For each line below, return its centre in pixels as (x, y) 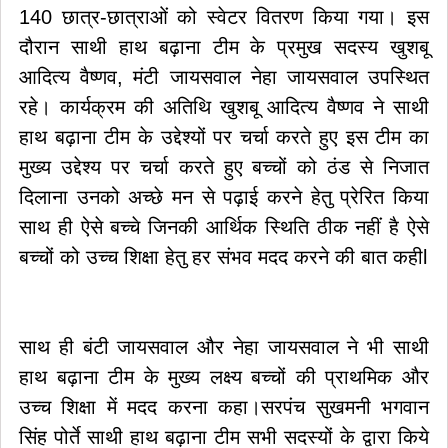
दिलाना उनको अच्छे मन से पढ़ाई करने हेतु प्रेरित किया (224, 197)
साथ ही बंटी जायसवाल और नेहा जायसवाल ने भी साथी (224, 347)
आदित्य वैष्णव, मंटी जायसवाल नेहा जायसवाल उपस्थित (224, 77)
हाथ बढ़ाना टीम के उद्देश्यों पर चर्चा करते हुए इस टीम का (224, 137)
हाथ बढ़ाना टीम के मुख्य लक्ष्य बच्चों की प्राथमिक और (224, 377)
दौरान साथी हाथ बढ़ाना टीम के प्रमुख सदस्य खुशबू (224, 47)
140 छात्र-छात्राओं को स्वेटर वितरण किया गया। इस (224, 17)
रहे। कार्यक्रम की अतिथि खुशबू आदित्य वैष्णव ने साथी (224, 107)
